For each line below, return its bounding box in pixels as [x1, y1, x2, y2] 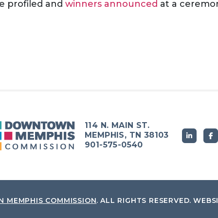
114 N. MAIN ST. [85, 120, 149, 130]
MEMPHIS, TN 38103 [85, 130, 169, 140]
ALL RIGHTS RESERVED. [100, 196, 192, 205]
